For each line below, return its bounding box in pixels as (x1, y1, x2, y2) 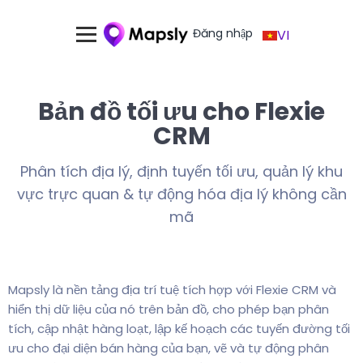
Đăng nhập (192, 24, 253, 41)
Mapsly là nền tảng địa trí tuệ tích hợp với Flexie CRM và (8, 281, 336, 298)
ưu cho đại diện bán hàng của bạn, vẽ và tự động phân (8, 340, 329, 357)
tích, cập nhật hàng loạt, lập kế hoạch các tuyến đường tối (8, 320, 350, 337)
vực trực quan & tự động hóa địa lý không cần (16, 184, 347, 205)
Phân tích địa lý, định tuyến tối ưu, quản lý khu (20, 161, 343, 182)
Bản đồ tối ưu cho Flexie (38, 95, 325, 130)
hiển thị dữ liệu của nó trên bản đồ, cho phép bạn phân (8, 301, 329, 318)
